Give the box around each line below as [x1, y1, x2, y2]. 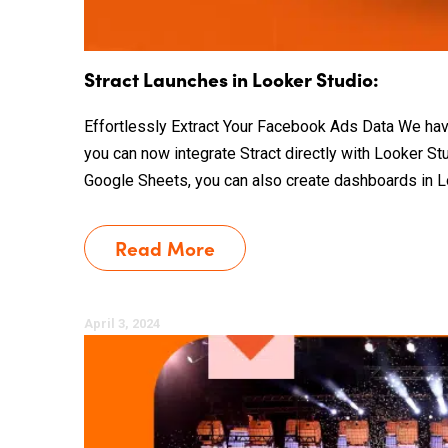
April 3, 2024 [84, 316, 160, 331]
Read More [115, 234, 215, 261]
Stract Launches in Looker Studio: [84, 65, 379, 92]
